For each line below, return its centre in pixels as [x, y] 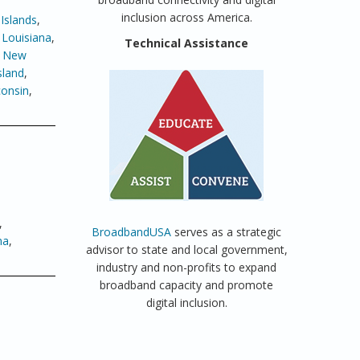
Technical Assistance [187, 43]
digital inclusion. [186, 303]
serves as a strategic [227, 232]
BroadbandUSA [132, 232]
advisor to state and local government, [186, 250]
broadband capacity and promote [187, 285]
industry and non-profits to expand [187, 267]
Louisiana [27, 37]
